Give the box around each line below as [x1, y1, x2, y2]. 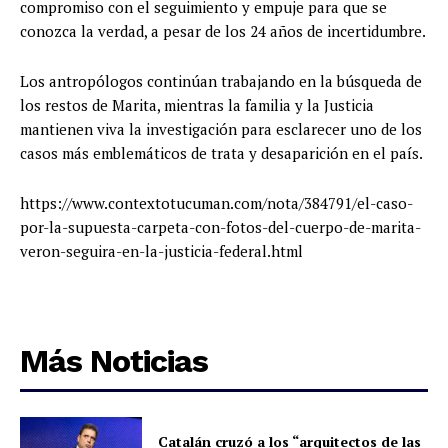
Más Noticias [20, 342, 208, 381]
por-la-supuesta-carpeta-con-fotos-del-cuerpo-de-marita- [20, 217, 421, 238]
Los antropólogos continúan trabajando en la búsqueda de [20, 71, 422, 92]
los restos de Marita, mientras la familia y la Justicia [20, 95, 374, 116]
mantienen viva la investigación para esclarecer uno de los [20, 119, 422, 140]
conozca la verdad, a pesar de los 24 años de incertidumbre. [20, 21, 426, 42]
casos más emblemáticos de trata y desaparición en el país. [20, 143, 423, 164]
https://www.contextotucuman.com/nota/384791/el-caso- [20, 193, 413, 214]
